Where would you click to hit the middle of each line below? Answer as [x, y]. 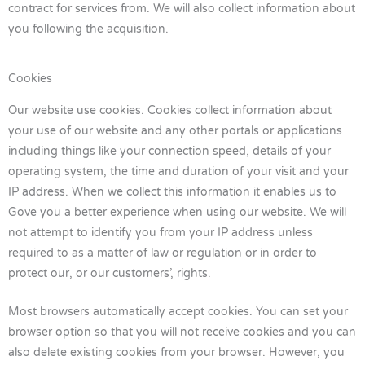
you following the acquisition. [88, 29]
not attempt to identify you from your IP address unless [161, 232]
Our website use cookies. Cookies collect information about [170, 110]
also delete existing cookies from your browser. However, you [176, 352]
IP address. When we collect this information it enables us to [172, 191]
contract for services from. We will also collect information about [182, 9]
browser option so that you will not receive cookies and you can [182, 332]
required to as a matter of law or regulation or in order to [163, 253]
